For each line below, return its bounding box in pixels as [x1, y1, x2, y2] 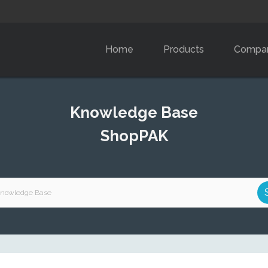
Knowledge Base [70, 103, 198, 121]
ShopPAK [100, 127, 168, 145]
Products [163, 44, 204, 55]
